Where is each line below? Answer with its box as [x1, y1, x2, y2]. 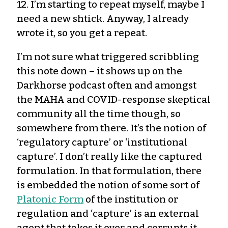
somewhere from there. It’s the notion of [17, 122, 206, 134]
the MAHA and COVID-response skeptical [17, 93, 211, 105]
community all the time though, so [17, 107, 181, 120]
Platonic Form [17, 193, 83, 205]
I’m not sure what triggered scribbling [17, 50, 199, 63]
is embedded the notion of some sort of [17, 179, 199, 191]
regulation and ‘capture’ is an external [17, 207, 199, 219]
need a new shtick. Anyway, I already [17, 12, 189, 24]
